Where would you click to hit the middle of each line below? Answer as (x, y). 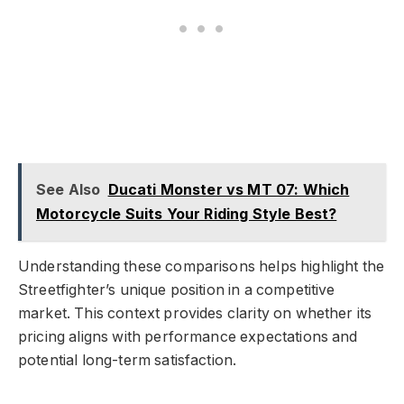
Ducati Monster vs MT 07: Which (229, 189)
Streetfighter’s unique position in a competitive (177, 289)
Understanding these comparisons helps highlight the (202, 266)
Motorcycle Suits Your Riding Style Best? (186, 213)
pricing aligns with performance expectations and (188, 336)
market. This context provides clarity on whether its (195, 313)
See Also (68, 189)
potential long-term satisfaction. (128, 360)
